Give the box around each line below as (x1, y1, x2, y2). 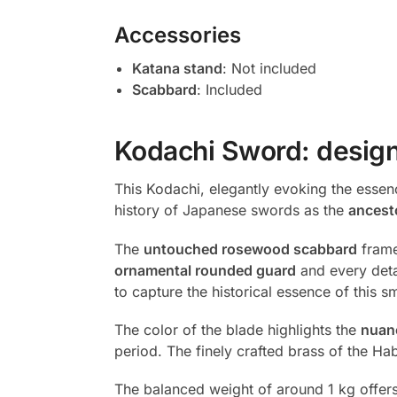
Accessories (113, 22, 241, 49)
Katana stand (131, 59, 222, 78)
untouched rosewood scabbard (143, 239, 357, 258)
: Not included (222, 59, 316, 78)
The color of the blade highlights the (113, 321, 361, 339)
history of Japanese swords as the (113, 201, 348, 220)
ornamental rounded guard (113, 261, 296, 279)
